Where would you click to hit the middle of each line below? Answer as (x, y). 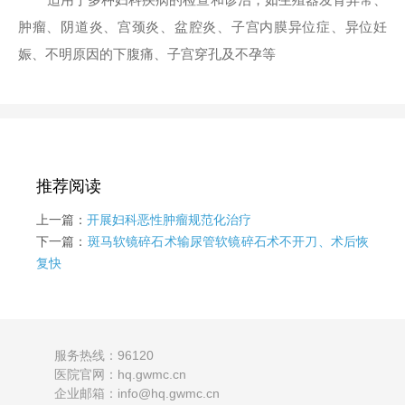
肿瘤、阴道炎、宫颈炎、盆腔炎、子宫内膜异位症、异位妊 (202, 27)
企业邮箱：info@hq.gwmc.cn (137, 393)
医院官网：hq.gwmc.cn (120, 374)
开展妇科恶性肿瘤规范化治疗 (169, 220)
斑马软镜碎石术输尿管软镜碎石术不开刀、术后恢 (228, 241)
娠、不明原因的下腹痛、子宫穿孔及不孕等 (147, 54)
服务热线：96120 (104, 355)
